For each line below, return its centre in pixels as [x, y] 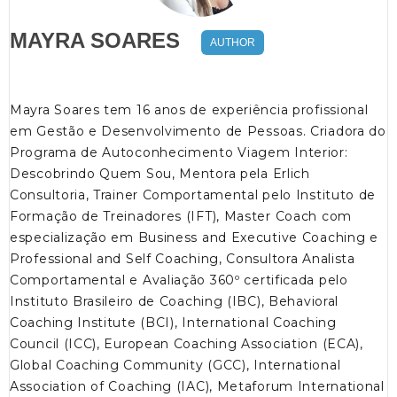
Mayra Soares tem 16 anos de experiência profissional [189, 110]
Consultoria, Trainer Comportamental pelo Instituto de [193, 195]
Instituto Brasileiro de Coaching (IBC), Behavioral [175, 302]
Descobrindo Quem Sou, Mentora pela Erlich [160, 174]
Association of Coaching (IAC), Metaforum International [197, 387]
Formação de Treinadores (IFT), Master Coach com [181, 217]
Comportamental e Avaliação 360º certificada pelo [179, 280]
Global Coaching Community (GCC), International [175, 366]
